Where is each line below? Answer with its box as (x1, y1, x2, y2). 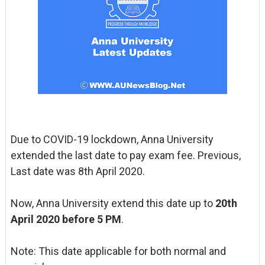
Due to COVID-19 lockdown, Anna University (10, 133, 214, 146)
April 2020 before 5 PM (10, 213, 121, 225)
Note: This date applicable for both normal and (10, 245, 226, 257)
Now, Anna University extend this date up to (10, 197, 215, 209)
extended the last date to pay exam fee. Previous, (10, 149, 241, 161)
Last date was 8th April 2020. (10, 165, 145, 177)
